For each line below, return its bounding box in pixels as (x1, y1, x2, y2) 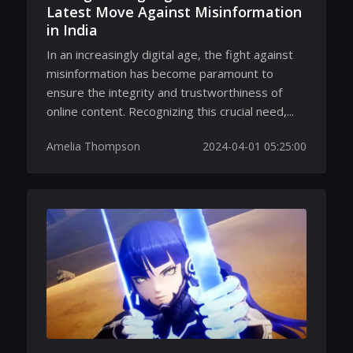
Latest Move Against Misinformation (46, 2, 302, 21)
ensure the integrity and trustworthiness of (46, 84, 282, 100)
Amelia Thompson (46, 139, 140, 154)
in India (46, 20, 98, 39)
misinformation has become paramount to (46, 65, 273, 81)
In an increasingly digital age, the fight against (46, 46, 293, 62)
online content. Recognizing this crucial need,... (46, 103, 294, 119)
